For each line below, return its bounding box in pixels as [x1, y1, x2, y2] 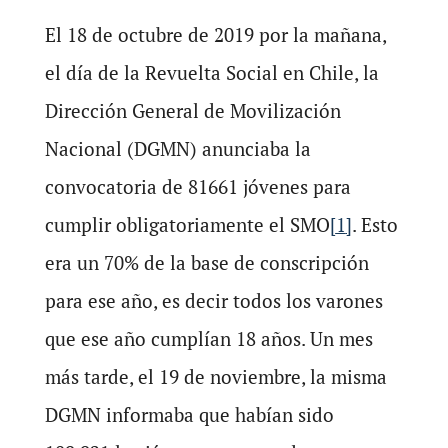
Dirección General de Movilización [44, 98, 341, 123]
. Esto [351, 212, 398, 237]
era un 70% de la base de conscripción [44, 250, 369, 275]
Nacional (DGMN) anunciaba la [44, 136, 311, 161]
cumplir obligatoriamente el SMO [44, 212, 330, 237]
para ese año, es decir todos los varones [44, 288, 383, 313]
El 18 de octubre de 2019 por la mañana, [44, 22, 386, 47]
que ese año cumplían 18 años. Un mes [44, 326, 373, 351]
